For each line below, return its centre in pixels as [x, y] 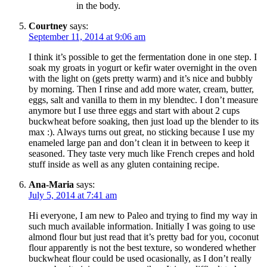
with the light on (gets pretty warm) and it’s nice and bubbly [141, 79]
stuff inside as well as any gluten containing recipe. [124, 164]
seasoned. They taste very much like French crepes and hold [142, 154]
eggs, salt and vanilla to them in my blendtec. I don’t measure [143, 100]
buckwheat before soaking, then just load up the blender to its [144, 122]
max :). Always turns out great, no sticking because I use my [142, 132]
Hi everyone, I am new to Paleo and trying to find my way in [143, 216]
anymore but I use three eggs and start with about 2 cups [134, 111]
